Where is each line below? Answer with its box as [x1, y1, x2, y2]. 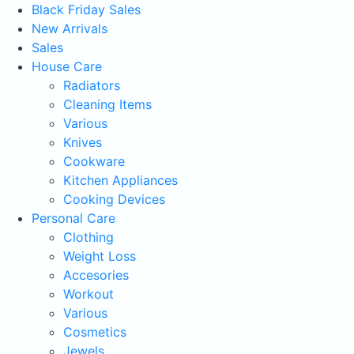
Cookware [63, 153, 125, 169]
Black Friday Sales [32, 2, 141, 17]
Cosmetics [63, 324, 126, 340]
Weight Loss [63, 248, 136, 264]
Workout [63, 286, 114, 302]
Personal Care [32, 210, 115, 226]
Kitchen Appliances [63, 172, 178, 188]
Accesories [63, 267, 129, 283]
